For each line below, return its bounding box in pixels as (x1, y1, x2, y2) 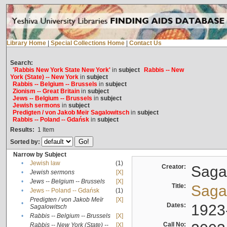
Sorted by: (10, 138, 42, 146)
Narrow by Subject (13, 151, 66, 159)
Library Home (6, 40, 46, 47)
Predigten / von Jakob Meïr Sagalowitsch (12, 109, 129, 117)
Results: (10, 126, 34, 134)
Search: (10, 59, 33, 67)
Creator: (161, 163, 189, 171)
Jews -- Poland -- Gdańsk (29, 187, 99, 195)
